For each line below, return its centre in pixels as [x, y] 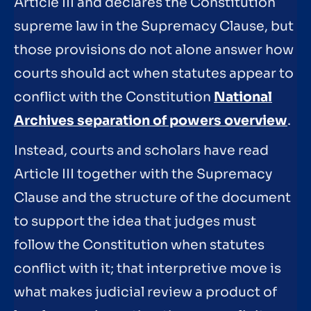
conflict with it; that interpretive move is [148, 269]
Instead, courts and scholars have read [141, 151]
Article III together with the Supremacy [143, 175]
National [243, 97]
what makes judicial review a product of [145, 293]
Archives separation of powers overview [151, 120]
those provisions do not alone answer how [154, 50]
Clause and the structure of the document [152, 198]
